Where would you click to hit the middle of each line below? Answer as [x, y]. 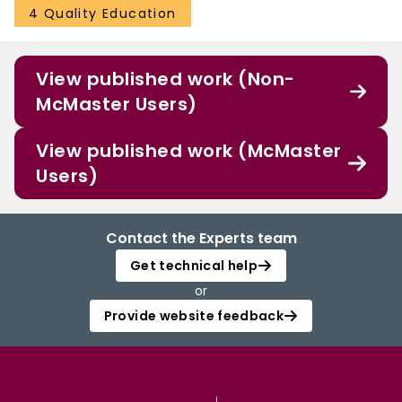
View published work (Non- [166, 79]
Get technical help [194, 266]
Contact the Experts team [201, 239]
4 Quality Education [103, 14]
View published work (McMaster [189, 151]
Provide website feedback [194, 316]
